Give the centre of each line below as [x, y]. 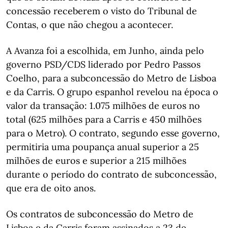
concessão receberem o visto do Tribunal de [102, 11]
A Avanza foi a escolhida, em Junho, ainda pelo [105, 51]
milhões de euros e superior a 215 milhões [96, 161]
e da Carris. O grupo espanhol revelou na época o [112, 92]
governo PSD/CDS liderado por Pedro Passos [103, 64]
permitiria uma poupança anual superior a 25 [103, 147]
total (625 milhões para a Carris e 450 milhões [104, 119]
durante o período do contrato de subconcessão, [111, 174]
